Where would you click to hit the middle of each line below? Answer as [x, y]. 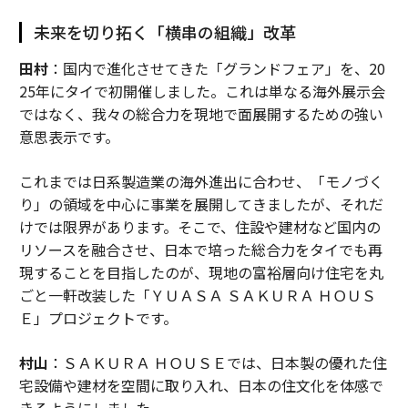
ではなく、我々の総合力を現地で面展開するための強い [201, 114]
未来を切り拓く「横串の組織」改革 [164, 32]
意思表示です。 [69, 137]
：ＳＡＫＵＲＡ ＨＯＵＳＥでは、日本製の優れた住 [217, 363]
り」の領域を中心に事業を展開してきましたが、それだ [201, 204]
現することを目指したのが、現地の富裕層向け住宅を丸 [201, 273]
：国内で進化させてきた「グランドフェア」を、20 [216, 69]
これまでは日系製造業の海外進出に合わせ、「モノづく [201, 182]
